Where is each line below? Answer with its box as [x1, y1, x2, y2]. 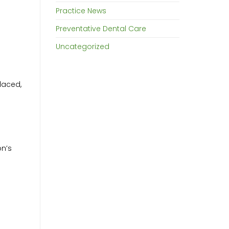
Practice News [56, 6, 107, 16]
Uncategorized [56, 41, 110, 52]
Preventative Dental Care [56, 24, 147, 34]
